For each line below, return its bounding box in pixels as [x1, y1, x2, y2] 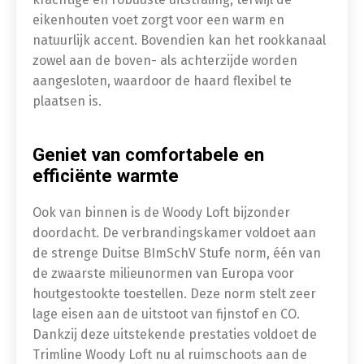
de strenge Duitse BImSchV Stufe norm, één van [32, 245, 321, 261]
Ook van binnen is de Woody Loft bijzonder [32, 205, 290, 220]
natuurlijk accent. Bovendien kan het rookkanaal [32, 32, 326, 48]
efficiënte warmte [32, 165, 179, 186]
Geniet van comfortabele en [32, 144, 264, 165]
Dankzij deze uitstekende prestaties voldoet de [32, 327, 317, 342]
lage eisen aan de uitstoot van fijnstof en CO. [32, 306, 300, 322]
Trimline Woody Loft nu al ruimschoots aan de [32, 347, 307, 362]
